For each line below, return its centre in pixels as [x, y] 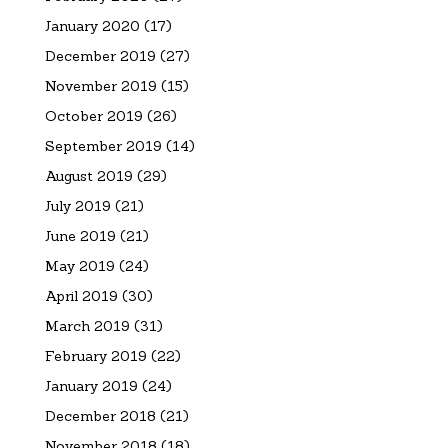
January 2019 [91, 385]
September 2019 [103, 145]
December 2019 [100, 55]
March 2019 [87, 325]
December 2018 [100, 415]
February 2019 [95, 355]
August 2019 [88, 175]
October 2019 [93, 115]
